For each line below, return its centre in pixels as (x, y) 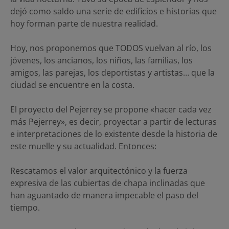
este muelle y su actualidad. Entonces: (83, 146)
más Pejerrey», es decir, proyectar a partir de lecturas (113, 122)
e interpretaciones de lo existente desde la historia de (114, 134)
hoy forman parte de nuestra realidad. (84, 24)
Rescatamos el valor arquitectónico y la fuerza (99, 171)
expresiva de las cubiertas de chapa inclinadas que (108, 183)
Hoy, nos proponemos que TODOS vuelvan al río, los (111, 48)
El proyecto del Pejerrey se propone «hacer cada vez (111, 110)
